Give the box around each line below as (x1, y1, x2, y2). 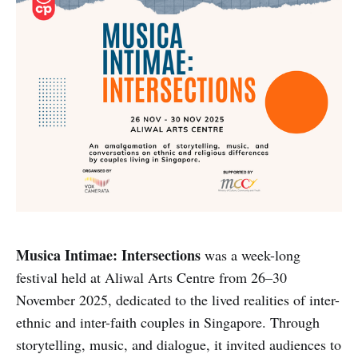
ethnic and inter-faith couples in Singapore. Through (16, 312, 320, 332)
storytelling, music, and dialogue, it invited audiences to (16, 335, 341, 355)
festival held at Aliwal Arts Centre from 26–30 (16, 268, 287, 288)
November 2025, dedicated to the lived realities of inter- (16, 290, 340, 310)
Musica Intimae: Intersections (16, 245, 201, 266)
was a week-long (201, 245, 300, 265)
